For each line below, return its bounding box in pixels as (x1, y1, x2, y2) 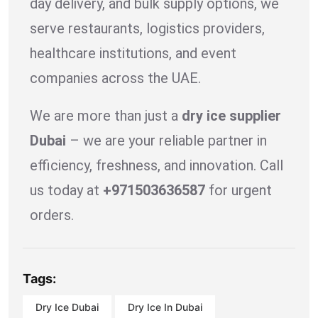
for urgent (205, 181, 272, 199)
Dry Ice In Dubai (128, 301, 202, 314)
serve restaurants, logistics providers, (30, 19, 265, 37)
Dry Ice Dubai (35, 301, 99, 314)
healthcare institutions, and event (30, 44, 236, 62)
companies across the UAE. (30, 69, 201, 87)
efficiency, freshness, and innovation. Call (30, 156, 283, 174)
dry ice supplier (182, 106, 281, 124)
